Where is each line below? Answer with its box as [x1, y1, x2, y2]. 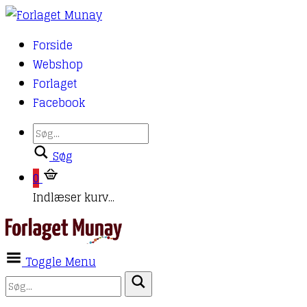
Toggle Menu [25, 251, 96, 271]
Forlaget [33, 74, 77, 93]
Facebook [33, 93, 85, 112]
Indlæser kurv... [33, 188, 114, 207]
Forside [33, 36, 73, 55]
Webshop [33, 55, 83, 74]
